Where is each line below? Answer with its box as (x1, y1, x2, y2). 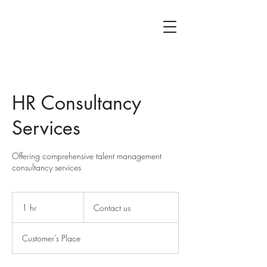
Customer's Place (22, 232, 80, 244)
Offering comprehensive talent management (12, 150, 162, 162)
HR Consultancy (12, 91, 141, 115)
